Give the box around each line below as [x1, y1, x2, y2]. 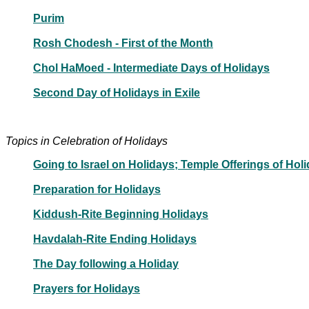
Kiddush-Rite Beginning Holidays [33, 208, 208, 220]
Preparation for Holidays [33, 183, 161, 195]
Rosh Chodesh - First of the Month [33, 37, 213, 49]
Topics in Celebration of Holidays [6, 134, 168, 147]
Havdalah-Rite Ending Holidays [33, 232, 197, 245]
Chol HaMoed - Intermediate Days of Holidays [33, 61, 270, 74]
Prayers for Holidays [33, 282, 140, 295]
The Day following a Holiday [33, 257, 179, 270]
